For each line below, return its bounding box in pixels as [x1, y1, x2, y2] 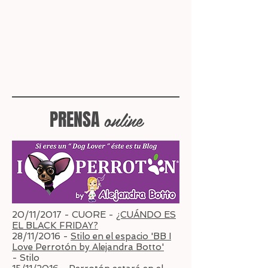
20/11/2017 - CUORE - [12, 209, 116, 220]
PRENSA [49, 106, 104, 133]
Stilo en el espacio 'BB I [71, 231, 171, 242]
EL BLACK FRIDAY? [12, 220, 98, 231]
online [103, 105, 142, 134]
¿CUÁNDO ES [116, 209, 176, 220]
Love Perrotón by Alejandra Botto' [12, 242, 164, 252]
